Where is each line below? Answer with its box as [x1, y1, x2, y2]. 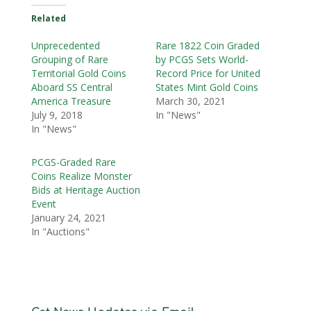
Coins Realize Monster [31, 169, 132, 183]
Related [31, 12, 66, 25]
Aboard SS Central [31, 81, 112, 94]
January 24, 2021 [31, 211, 106, 225]
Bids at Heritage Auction [31, 183, 140, 197]
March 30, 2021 [155, 94, 226, 108]
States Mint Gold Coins [155, 81, 258, 94]
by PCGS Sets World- [155, 53, 249, 67]
